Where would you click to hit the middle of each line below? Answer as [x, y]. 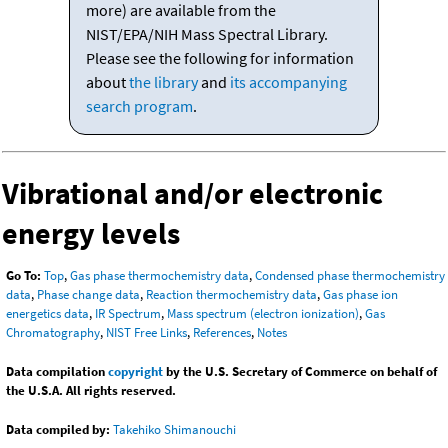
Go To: [23, 275]
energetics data [47, 313]
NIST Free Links [146, 332]
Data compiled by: [58, 429]
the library [163, 81]
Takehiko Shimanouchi [174, 429]
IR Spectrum [128, 313]
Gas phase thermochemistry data [159, 275]
